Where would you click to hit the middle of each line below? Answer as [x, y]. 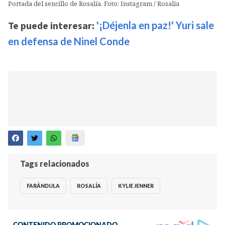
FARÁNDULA [43, 186]
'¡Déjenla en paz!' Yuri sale [154, 25]
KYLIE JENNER [136, 186]
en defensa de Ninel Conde [69, 41]
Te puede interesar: [51, 26]
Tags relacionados [55, 164]
